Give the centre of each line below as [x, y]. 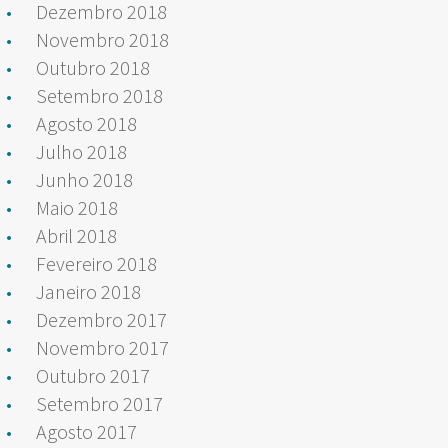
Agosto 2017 [86, 431]
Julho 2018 [81, 151]
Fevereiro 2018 [96, 263]
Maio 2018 [77, 207]
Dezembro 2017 [101, 319]
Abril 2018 [76, 235]
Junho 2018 [84, 179]
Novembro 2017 [102, 347]
